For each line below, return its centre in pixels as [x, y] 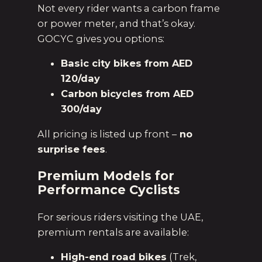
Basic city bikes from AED [127, 63]
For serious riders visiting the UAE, [120, 217]
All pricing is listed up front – [107, 134]
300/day [81, 109]
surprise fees [71, 149]
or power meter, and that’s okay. [116, 24]
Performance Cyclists [109, 189]
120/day [80, 79]
